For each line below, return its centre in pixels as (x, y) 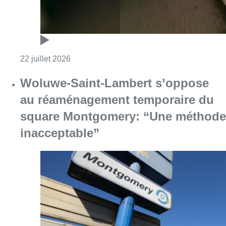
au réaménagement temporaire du (117, 99)
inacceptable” (60, 133)
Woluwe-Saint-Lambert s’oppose (115, 83)
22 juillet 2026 (45, 59)
